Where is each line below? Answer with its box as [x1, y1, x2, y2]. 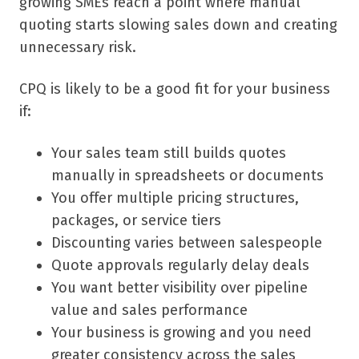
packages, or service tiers [51, 212, 221, 230]
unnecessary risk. [19, 38, 136, 57]
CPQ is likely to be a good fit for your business [19, 80, 330, 99]
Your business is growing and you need [51, 324, 312, 342]
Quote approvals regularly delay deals [51, 256, 309, 275]
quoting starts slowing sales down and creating [19, 16, 337, 34]
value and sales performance [51, 301, 248, 320]
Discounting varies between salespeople [51, 234, 322, 252]
